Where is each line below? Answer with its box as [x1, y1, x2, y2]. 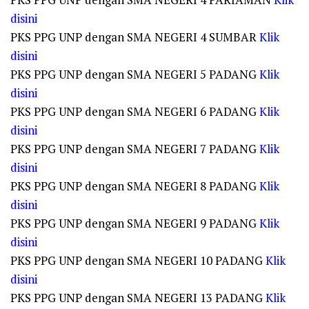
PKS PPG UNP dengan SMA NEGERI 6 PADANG [10, 103, 259, 119]
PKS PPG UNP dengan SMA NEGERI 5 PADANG [10, 66, 259, 82]
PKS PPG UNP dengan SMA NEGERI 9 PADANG [10, 215, 259, 231]
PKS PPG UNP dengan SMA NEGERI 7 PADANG [10, 141, 259, 157]
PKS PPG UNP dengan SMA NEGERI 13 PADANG [10, 290, 266, 306]
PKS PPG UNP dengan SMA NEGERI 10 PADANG [10, 252, 266, 268]
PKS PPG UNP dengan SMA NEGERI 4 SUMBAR [10, 29, 259, 45]
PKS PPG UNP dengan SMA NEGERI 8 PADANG [10, 178, 259, 194]
